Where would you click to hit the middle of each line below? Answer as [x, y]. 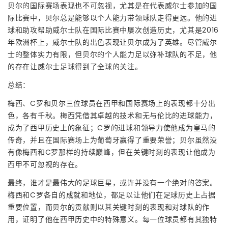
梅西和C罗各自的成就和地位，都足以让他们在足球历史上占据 [112, 195]
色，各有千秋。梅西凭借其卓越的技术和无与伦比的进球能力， [112, 115]
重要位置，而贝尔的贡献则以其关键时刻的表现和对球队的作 [109, 207]
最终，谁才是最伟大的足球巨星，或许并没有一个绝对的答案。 [112, 182]
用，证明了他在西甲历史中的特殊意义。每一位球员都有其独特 [112, 219]
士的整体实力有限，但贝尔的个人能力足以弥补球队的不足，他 [112, 54]
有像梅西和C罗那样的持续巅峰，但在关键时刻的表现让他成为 [112, 152]
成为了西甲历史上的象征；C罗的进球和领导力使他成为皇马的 [112, 127]
